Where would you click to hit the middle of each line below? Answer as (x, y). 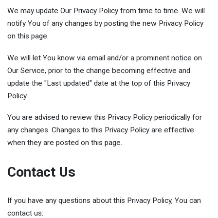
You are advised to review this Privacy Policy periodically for (105, 118)
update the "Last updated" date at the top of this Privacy (99, 83)
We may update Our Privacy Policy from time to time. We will (106, 11)
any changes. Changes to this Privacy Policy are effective (101, 130)
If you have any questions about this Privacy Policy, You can (104, 201)
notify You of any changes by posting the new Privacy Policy (105, 24)
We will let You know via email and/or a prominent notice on (105, 58)
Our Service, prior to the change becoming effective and (99, 70)
